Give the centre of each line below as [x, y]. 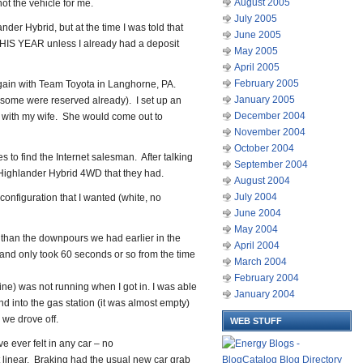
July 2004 [256, 197]
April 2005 [257, 67]
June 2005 [258, 35]
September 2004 [271, 164]
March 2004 [261, 262]
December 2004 [270, 116]
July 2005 [256, 19]
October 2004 [264, 148]
